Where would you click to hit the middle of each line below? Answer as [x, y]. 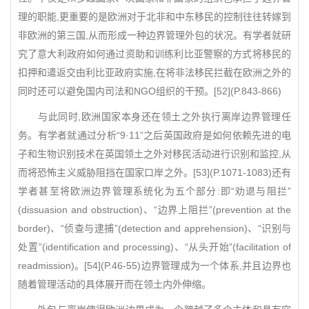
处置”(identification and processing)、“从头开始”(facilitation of [154, 247]
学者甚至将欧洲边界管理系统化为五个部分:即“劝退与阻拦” [154, 191]
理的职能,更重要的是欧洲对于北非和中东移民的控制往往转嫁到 [154, 17]
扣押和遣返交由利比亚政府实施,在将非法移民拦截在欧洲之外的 [154, 72]
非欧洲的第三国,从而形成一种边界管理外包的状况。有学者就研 [154, 35]
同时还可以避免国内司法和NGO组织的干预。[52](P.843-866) [150, 91]
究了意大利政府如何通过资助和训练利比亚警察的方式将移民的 [154, 54]
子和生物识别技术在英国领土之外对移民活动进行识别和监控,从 [154, 154]
